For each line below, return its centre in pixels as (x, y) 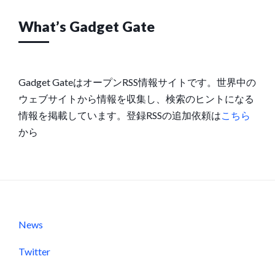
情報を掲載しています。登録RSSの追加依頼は (120, 115)
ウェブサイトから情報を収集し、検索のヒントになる (136, 98)
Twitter (34, 251)
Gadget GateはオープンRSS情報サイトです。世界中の (137, 82)
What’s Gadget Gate (87, 26)
